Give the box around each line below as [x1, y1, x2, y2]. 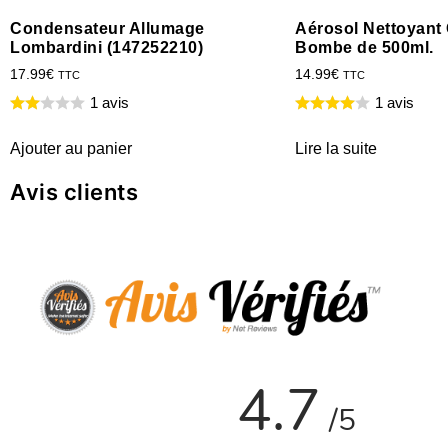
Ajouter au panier [10, 139, 132, 157]
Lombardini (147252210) [10, 39, 203, 57]
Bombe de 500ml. [295, 39, 434, 57]
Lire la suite [295, 139, 377, 157]
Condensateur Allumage [10, 20, 205, 38]
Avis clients [10, 178, 138, 205]
